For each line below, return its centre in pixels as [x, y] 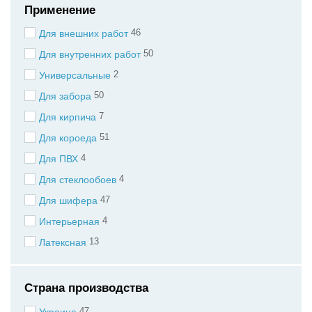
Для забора [65, 96]
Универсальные [75, 76]
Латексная [63, 243]
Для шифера [68, 201]
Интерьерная [69, 222]
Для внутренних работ [90, 55]
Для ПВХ [58, 159]
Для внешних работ [84, 34]
